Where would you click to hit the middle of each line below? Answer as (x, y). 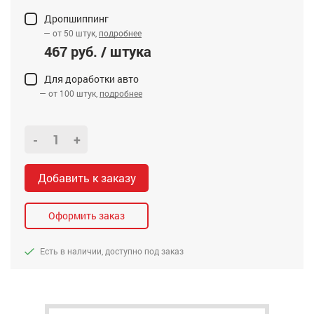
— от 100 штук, (69, 93)
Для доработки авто (91, 79)
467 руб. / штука (98, 51)
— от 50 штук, (69, 33)
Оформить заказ (87, 216)
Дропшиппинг (76, 19)
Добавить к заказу (87, 178)
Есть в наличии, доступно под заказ (112, 251)
